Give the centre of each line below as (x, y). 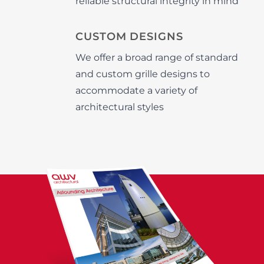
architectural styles (120, 107)
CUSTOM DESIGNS (129, 37)
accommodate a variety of (136, 90)
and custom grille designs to (143, 74)
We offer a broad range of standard (157, 57)
